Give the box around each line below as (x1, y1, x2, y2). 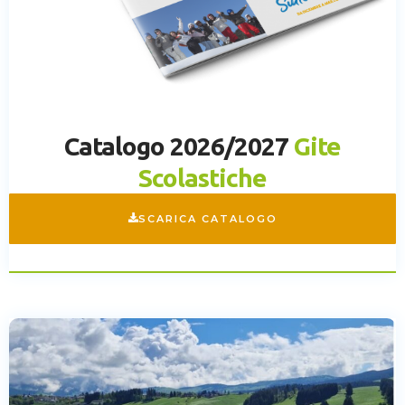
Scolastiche (138, 164, 267, 193)
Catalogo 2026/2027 (64, 132, 288, 161)
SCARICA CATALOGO (137, 212, 278, 226)
